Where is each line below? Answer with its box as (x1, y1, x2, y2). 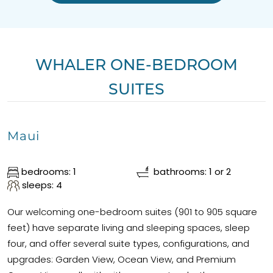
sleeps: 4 (19, 179, 63, 191)
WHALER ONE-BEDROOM (35, 55, 238, 74)
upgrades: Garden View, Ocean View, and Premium (7, 253, 236, 266)
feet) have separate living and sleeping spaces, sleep (7, 221, 250, 234)
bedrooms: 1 (18, 165, 76, 178)
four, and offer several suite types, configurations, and (7, 237, 249, 250)
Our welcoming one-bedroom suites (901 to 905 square (7, 205, 257, 218)
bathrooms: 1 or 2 (153, 165, 231, 178)
